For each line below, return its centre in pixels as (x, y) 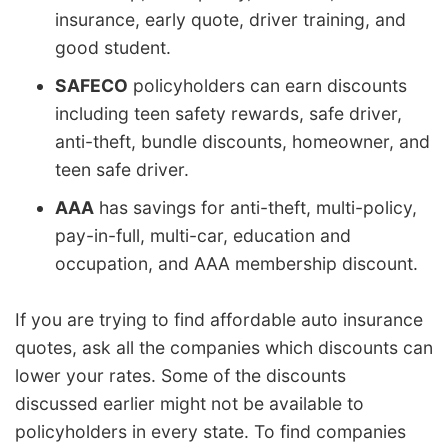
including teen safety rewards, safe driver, (228, 114)
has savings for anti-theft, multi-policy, (255, 208)
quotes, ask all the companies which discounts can (224, 348)
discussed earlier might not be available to (189, 404)
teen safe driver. (122, 170)
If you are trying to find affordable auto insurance (219, 320)
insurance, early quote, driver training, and (230, 20)
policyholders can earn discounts (267, 86)
